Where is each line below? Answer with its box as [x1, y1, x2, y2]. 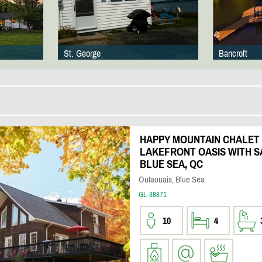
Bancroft [218, 48, 247, 58]
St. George [63, 48, 101, 58]
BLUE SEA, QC [139, 158, 203, 170]
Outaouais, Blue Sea [138, 174, 205, 184]
